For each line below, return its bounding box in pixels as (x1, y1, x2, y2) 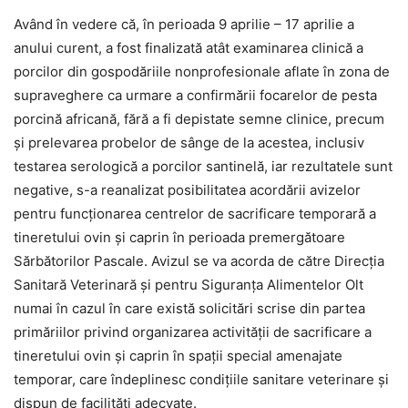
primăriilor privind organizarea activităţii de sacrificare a (14, 323, 372, 342)
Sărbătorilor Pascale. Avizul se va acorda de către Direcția (14, 252, 384, 270)
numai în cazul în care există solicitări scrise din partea (14, 300, 365, 318)
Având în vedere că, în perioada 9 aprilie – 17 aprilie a (14, 15, 354, 34)
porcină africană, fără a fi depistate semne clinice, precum (14, 110, 384, 128)
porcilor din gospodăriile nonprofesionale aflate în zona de (14, 63, 390, 81)
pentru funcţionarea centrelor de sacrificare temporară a (14, 205, 376, 223)
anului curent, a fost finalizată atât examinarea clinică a (14, 39, 363, 57)
